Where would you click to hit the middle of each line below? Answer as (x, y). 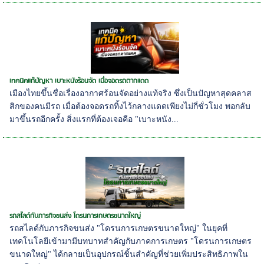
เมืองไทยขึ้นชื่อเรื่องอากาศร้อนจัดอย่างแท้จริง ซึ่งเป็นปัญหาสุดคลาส (131, 94)
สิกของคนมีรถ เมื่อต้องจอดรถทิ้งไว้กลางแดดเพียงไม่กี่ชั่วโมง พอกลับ (130, 107)
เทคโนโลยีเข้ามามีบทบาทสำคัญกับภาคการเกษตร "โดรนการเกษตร (131, 242)
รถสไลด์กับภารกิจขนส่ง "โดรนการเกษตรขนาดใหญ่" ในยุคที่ (119, 229)
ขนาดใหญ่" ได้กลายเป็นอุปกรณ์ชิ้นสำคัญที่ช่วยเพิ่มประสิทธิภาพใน (129, 255)
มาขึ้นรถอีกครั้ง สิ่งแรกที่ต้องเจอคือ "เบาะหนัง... (94, 120)
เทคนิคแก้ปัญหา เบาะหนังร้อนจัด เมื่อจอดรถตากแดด (79, 81)
